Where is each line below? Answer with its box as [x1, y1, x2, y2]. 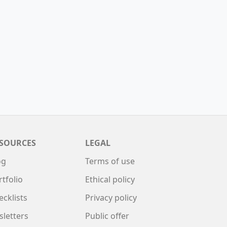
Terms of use [85, 156, 135, 167]
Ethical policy [85, 174, 135, 185]
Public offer [85, 210, 129, 221]
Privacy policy [85, 192, 137, 203]
